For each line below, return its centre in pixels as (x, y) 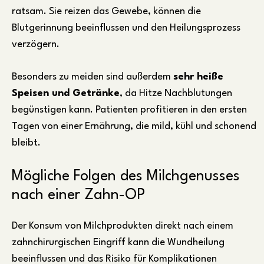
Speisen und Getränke (66, 93)
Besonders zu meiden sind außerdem (93, 77)
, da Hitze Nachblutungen (176, 93)
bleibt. (26, 143)
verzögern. (36, 44)
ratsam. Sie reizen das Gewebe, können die (106, 11)
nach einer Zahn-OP (78, 195)
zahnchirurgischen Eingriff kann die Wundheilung (118, 243)
